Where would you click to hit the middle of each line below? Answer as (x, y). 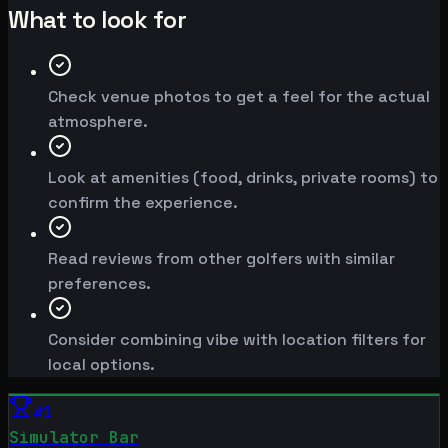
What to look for (97, 20)
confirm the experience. (143, 203)
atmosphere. (98, 122)
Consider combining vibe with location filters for (237, 340)
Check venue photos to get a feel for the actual (239, 97)
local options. (101, 365)
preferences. (99, 284)
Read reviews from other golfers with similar (221, 259)
